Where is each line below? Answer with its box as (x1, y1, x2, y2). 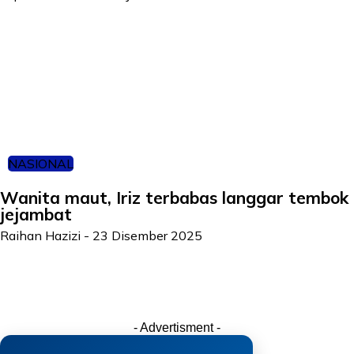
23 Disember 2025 (92, 228, 202, 243)
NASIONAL (8, 156, 73, 171)
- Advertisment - (134, 321, 220, 334)
